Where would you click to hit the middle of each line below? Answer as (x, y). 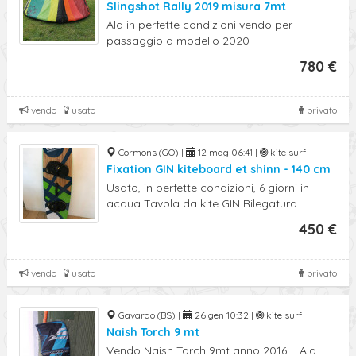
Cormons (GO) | (151, 152)
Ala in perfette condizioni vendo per (199, 25)
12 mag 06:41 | (228, 152)
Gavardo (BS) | (149, 315)
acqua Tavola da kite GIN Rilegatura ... (207, 203)
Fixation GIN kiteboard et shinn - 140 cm (219, 169)
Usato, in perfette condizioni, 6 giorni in (208, 188)
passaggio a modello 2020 (178, 41)
